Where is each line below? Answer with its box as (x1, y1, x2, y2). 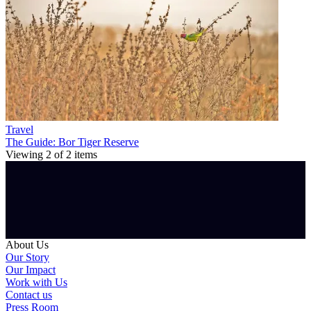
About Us (6, 238, 49, 251)
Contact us (6, 288, 52, 301)
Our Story (6, 251, 49, 263)
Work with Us (6, 276, 67, 288)
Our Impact (6, 263, 56, 276)
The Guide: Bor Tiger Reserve (6, 135, 139, 148)
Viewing (6, 148, 46, 160)
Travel (6, 123, 33, 135)
